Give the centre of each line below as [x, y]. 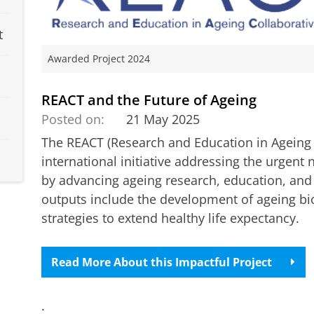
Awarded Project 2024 [98, 59]
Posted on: [73, 119]
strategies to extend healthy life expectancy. [170, 218]
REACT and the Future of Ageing [149, 100]
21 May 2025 [163, 119]
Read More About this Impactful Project [162, 262]
